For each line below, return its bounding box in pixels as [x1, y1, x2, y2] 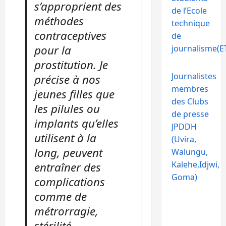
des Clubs [171, 96, 208, 107]
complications [34, 174, 105, 190]
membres [171, 83, 208, 94]
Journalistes [171, 71, 216, 82]
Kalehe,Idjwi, [171, 159, 219, 170]
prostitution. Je [34, 56, 108, 73]
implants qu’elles [34, 115, 119, 131]
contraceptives [34, 27, 107, 43]
